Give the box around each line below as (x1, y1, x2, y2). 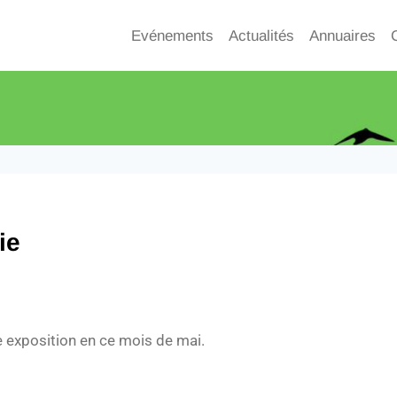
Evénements (131, 27, 214, 44)
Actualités (229, 27, 295, 44)
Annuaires (309, 27, 377, 44)
